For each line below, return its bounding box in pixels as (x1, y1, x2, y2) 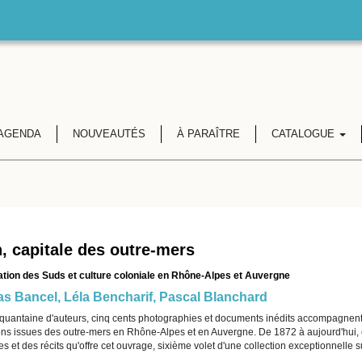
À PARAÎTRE (176, 128, 240, 140)
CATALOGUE (271, 128, 338, 140)
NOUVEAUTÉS (72, 128, 145, 140)
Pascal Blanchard (158, 290, 267, 304)
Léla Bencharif (63, 290, 153, 304)
